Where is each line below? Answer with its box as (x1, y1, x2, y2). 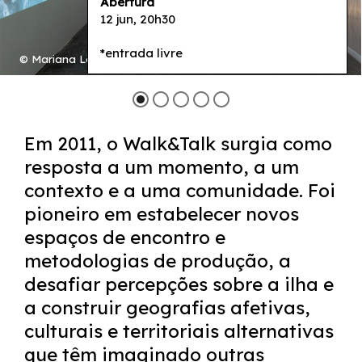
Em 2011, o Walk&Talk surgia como (24, 132, 332, 155)
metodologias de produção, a (24, 249, 291, 272)
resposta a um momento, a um (24, 155, 299, 179)
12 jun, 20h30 (100, 11, 175, 27)
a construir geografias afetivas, (24, 296, 310, 319)
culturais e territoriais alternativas (24, 319, 334, 343)
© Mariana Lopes (19, 52, 112, 65)
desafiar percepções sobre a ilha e (24, 272, 334, 296)
